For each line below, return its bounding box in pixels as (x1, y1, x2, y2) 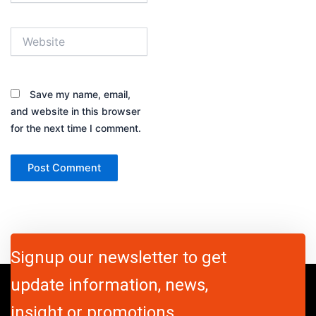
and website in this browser (10, 104, 140, 117)
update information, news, (10, 274, 208, 295)
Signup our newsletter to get (10, 247, 226, 267)
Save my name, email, (29, 87, 130, 100)
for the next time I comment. (10, 121, 141, 134)
